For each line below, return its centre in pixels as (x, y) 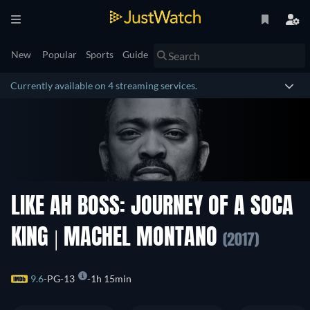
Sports (100, 54)
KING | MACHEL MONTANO (117, 239)
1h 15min (111, 279)
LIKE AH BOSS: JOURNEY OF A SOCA (152, 208)
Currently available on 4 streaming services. (104, 85)
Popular (60, 54)
